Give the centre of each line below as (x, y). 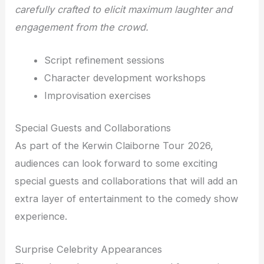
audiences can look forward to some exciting (116, 163)
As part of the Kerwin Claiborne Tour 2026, (114, 145)
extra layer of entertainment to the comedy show (127, 198)
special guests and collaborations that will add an (126, 181)
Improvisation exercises (97, 96)
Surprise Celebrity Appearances (89, 250)
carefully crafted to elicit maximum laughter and (124, 9)
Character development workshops (125, 78)
